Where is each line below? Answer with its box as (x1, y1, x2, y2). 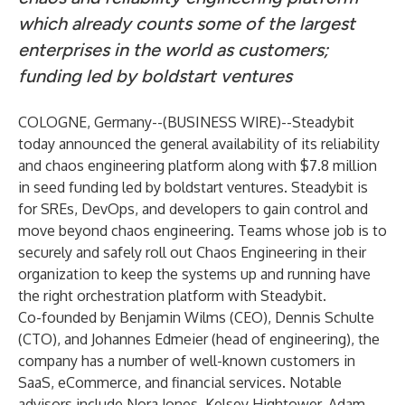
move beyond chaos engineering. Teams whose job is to (18, 221, 387, 240)
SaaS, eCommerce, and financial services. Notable (18, 373, 342, 391)
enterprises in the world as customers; (18, 39, 328, 61)
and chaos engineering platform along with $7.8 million (18, 156, 377, 174)
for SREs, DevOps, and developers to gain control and (18, 200, 368, 218)
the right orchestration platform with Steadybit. (18, 287, 326, 305)
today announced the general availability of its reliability (18, 135, 380, 153)
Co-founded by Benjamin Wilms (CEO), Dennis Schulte (18, 308, 374, 326)
